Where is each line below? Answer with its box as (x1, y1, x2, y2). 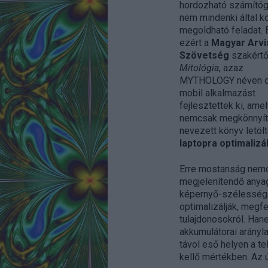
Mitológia (179, 62, 219, 74)
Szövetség (179, 50, 229, 61)
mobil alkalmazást (179, 87, 255, 99)
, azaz (218, 62, 243, 74)
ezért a (179, 37, 211, 48)
